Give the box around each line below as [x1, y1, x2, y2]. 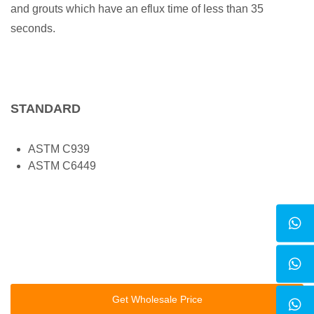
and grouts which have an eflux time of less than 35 [11, 3, 264, 15]
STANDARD [11, 102, 81, 116]
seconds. [11, 22, 55, 34]
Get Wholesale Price [111, 294, 203, 306]
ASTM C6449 [28, 160, 96, 172]
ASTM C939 [28, 143, 90, 155]
